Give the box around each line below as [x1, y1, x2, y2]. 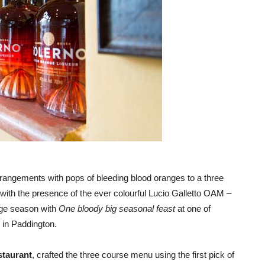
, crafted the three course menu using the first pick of [32, 250, 234, 260]
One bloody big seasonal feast [59, 203, 175, 214]
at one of [175, 203, 211, 214]
